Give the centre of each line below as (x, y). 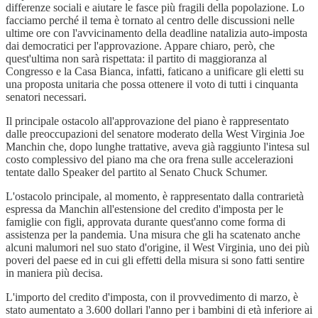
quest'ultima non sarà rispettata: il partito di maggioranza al (136, 59)
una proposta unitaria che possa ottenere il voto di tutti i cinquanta (152, 84)
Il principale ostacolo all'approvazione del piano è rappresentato (147, 121)
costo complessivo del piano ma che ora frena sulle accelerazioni (149, 160)
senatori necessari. (46, 97)
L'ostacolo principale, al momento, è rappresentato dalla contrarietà (155, 197)
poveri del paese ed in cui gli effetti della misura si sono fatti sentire (155, 261)
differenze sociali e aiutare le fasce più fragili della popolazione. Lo (155, 8)
